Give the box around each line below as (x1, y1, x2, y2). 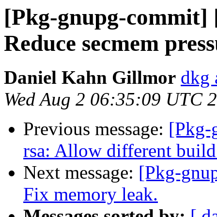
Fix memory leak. (23, 184, 158, 205)
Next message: (23, 162, 139, 183)
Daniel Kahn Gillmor (4, 67, 176, 88)
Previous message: (23, 118, 169, 139)
